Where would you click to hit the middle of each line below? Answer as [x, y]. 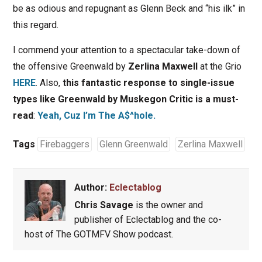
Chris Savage [104, 205]
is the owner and [168, 205]
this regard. [35, 25]
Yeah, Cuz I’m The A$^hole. [96, 116]
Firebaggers [64, 144]
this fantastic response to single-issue [148, 83]
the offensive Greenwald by [70, 67]
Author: [92, 188]
